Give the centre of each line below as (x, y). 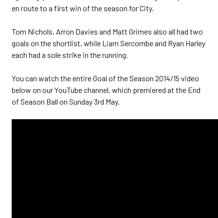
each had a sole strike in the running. (70, 55)
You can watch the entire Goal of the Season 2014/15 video (105, 78)
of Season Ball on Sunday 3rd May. (66, 101)
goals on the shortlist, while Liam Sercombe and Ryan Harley (109, 43)
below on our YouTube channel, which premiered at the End (106, 90)
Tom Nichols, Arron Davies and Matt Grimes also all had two (107, 31)
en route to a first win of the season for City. (83, 8)
